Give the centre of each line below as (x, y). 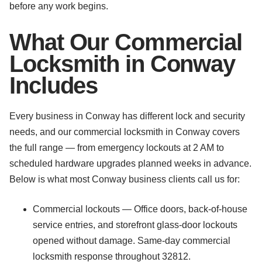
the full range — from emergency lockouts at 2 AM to (117, 148)
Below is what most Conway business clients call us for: (125, 179)
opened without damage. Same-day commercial (132, 241)
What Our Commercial (126, 42)
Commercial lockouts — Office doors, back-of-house (140, 209)
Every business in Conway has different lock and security (127, 116)
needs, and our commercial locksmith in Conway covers (125, 132)
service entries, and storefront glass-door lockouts (135, 225)
